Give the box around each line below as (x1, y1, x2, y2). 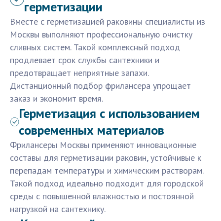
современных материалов (18, 122, 164, 139)
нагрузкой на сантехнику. (10, 203, 106, 215)
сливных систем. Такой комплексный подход (10, 41, 180, 53)
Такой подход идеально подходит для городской (10, 178, 204, 189)
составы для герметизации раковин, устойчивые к (10, 152, 201, 164)
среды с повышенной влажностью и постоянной (10, 190, 194, 202)
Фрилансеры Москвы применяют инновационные (10, 139, 196, 151)
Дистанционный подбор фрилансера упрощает (10, 80, 191, 92)
